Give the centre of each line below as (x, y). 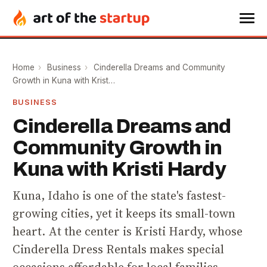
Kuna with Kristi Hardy (119, 169)
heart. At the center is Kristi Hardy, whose (128, 232)
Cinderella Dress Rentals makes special (119, 250)
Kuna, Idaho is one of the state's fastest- (119, 196)
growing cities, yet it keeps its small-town (124, 214)
